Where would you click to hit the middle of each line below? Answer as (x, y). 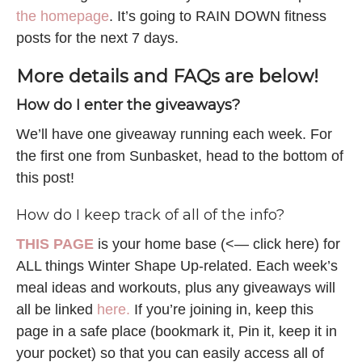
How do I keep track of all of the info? (150, 215)
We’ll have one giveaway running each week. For (174, 135)
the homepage (63, 17)
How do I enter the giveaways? (128, 105)
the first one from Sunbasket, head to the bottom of (180, 156)
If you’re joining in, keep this (222, 310)
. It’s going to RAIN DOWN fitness (218, 17)
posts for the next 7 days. (99, 38)
